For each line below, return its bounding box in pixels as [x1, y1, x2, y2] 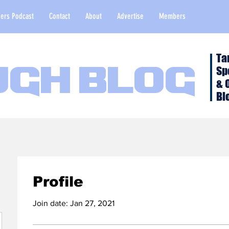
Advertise [117, 11, 144, 21]
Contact [49, 11, 70, 21]
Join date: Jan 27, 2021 [33, 199, 114, 208]
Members [159, 11, 186, 21]
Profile [33, 174, 83, 190]
